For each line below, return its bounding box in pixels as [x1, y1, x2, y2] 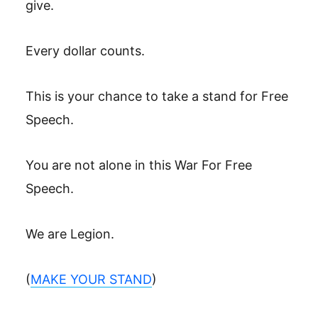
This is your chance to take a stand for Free [26, 89, 288, 104]
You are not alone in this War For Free [26, 158, 252, 172]
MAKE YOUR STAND [31, 272, 152, 287]
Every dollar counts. [26, 43, 145, 58]
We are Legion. [26, 226, 114, 241]
